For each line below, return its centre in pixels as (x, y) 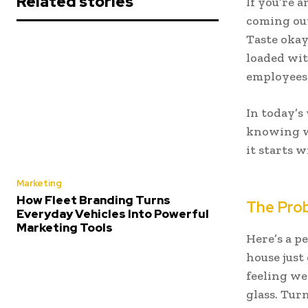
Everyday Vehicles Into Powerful (113, 214)
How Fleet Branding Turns (93, 200)
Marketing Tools (65, 228)
